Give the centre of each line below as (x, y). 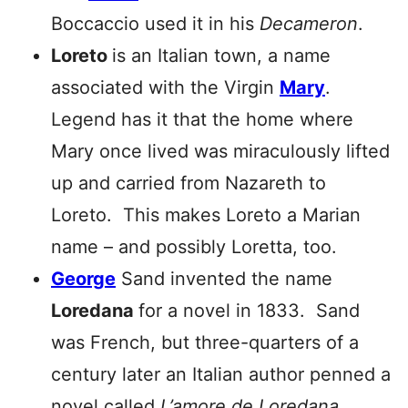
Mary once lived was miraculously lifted (220, 151)
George (83, 279)
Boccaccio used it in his (155, 24)
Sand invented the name (224, 279)
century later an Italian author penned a (221, 374)
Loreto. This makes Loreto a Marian (206, 215)
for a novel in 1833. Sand (249, 311)
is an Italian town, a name (221, 56)
